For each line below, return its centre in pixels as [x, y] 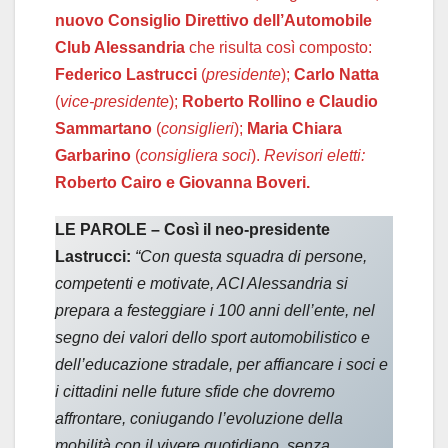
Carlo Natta [336, 75]
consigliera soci [195, 156]
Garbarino [93, 156]
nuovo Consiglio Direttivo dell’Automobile [213, 21]
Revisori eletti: [314, 156]
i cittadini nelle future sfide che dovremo [195, 392]
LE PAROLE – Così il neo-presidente [192, 230]
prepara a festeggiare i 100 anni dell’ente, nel [215, 311]
